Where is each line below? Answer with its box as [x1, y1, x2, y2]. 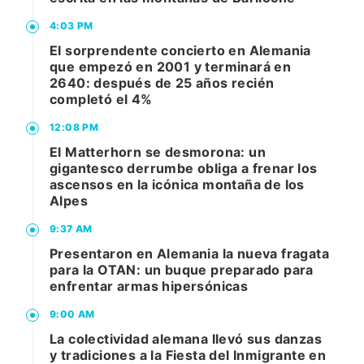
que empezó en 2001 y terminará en [50, 58, 292, 76]
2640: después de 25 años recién [50, 75, 275, 92]
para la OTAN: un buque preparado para [50, 262, 314, 279]
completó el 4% [50, 91, 153, 108]
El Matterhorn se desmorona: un [50, 144, 266, 161]
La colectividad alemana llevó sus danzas [50, 331, 322, 348]
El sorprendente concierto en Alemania [50, 42, 311, 59]
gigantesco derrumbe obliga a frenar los [50, 160, 318, 177]
